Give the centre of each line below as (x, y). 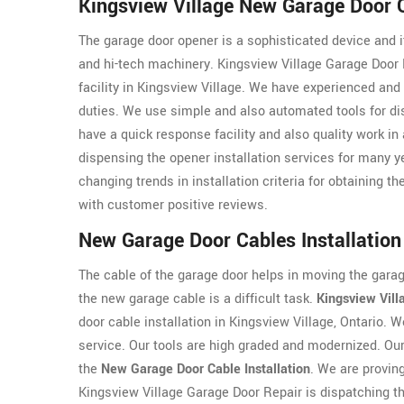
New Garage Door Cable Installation (206, 370)
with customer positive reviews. (173, 206)
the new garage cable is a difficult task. (197, 299)
